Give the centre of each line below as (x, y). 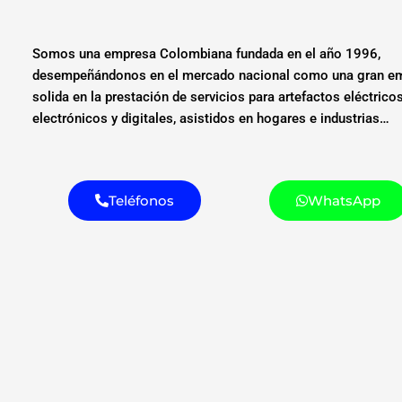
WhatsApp (344, 200)
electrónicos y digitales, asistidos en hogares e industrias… (211, 119)
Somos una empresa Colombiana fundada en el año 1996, (207, 54)
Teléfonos (141, 200)
